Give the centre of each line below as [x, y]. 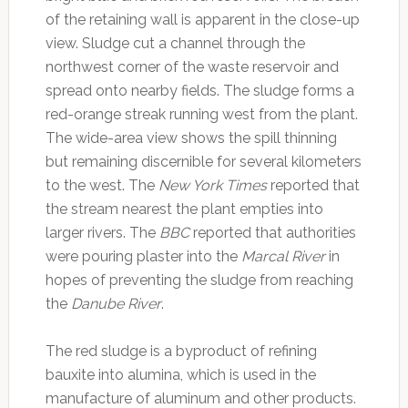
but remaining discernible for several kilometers [203, 162]
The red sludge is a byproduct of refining [181, 352]
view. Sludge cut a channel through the [175, 44]
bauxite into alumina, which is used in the [180, 375]
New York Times [212, 186]
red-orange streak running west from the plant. [201, 115]
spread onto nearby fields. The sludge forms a [199, 91]
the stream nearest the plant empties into [184, 209]
